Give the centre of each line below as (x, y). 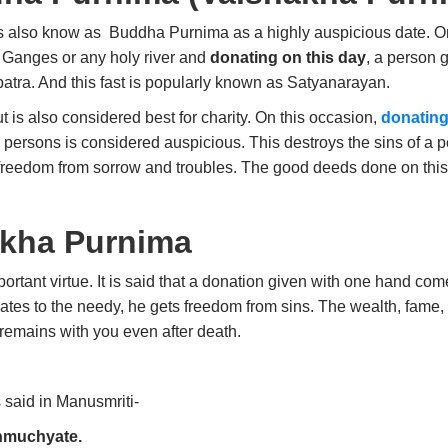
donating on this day (288, 58)
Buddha (139, 33)
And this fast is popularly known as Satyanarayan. (215, 83)
